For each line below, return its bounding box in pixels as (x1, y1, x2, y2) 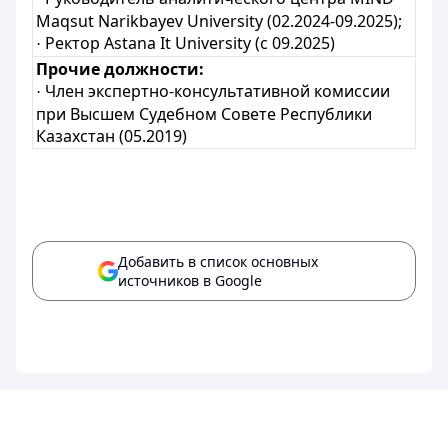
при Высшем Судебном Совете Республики (36, 103, 373, 125)
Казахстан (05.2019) (36, 125, 188, 147)
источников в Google (118, 271, 262, 290)
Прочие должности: (36, 58, 205, 80)
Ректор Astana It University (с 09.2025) (45, 32, 336, 54)
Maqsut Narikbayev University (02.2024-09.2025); (36, 10, 403, 32)
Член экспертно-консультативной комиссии (41, 80, 391, 102)
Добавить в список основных (118, 252, 318, 271)
